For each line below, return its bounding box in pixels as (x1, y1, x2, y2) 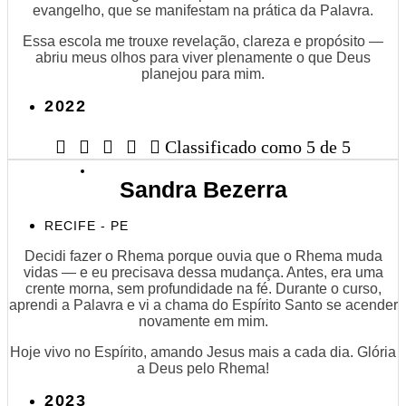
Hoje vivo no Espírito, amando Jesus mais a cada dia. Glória (10, 343, 396, 360)
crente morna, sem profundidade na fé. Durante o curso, (24, 280, 382, 296)
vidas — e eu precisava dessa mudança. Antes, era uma (23, 264, 383, 280)
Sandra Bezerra (119, 176, 287, 202)
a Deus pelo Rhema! (137, 360, 269, 376)
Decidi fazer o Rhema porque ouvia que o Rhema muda (24, 247, 382, 264)
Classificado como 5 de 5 (165, 136, 351, 157)
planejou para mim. (141, 65, 265, 82)
